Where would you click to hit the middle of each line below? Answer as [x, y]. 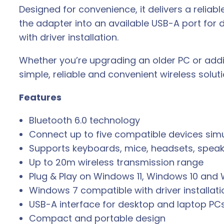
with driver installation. [69, 37]
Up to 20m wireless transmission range [116, 162]
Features [40, 97]
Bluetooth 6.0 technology [84, 120]
